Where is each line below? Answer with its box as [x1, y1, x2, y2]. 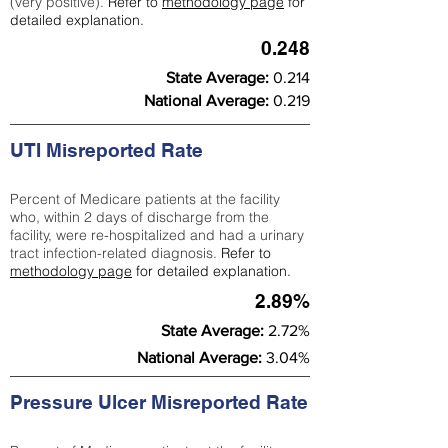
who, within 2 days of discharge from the [10, 208, 269, 226]
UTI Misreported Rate [10, 139, 203, 161]
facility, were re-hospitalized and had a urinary [10, 226, 304, 244]
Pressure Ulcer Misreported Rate [10, 391, 308, 413]
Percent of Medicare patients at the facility [10, 190, 280, 208]
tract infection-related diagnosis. [10, 244, 221, 262]
